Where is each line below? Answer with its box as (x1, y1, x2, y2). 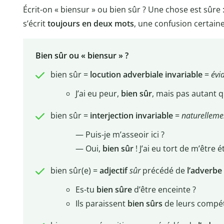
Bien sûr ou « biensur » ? (35, 50, 128, 61)
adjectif (99, 165, 129, 176)
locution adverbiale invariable (89, 69, 202, 80)
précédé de (142, 165, 187, 176)
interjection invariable (89, 110, 173, 121)
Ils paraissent (75, 198, 127, 209)
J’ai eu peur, (75, 88, 121, 99)
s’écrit (23, 17, 47, 29)
